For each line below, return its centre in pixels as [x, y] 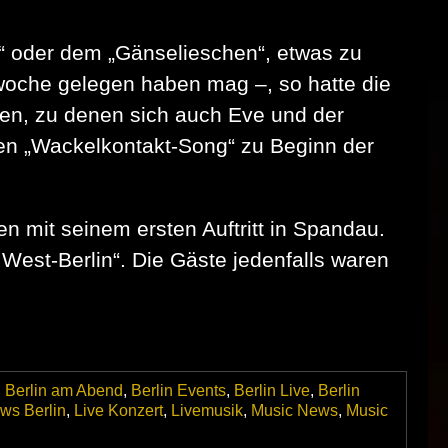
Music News [294, 411]
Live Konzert [118, 411]
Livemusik [207, 411]
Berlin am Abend [64, 391]
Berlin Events [178, 391]
